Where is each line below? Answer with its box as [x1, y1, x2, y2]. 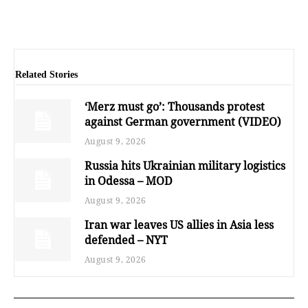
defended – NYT [84, 232, 168, 247]
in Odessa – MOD [84, 173, 173, 188]
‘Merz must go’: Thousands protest [84, 98, 265, 114]
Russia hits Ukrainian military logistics [84, 157, 285, 173]
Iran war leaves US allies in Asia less [84, 217, 274, 232]
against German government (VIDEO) [84, 113, 281, 129]
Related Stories [15, 69, 78, 80]
